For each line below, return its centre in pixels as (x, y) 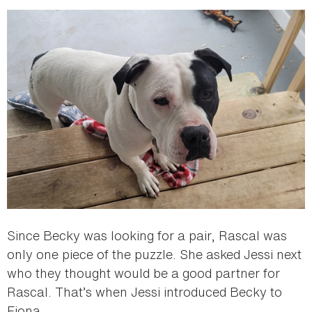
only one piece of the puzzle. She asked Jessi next (154, 254)
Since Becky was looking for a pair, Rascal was (147, 235)
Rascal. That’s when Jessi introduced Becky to (145, 291)
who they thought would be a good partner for (143, 273)
